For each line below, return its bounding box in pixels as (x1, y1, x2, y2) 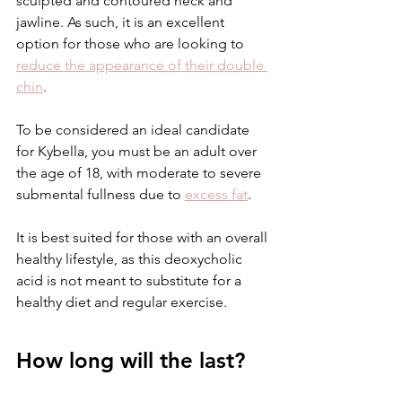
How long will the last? (16, 347, 245, 373)
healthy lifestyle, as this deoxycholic (16, 250, 246, 267)
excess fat (185, 186, 248, 203)
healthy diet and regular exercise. (16, 293, 231, 310)
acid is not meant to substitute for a (16, 272, 245, 289)
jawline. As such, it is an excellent (16, 13, 228, 31)
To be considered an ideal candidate (16, 121, 253, 138)
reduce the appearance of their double (16, 57, 267, 74)
